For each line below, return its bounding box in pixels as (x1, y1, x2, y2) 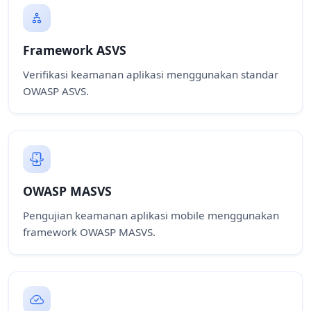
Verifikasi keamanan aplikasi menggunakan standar (23, 67, 278, 81)
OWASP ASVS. (23, 84, 89, 98)
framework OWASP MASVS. (23, 225, 155, 239)
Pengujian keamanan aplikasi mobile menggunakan (23, 208, 279, 222)
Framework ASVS (23, 42, 126, 58)
